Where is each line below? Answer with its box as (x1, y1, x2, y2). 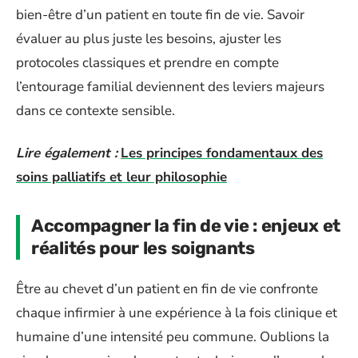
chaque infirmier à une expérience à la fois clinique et (16, 304, 337, 322)
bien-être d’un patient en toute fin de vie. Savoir (16, 6, 304, 24)
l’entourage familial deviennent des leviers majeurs (16, 78, 324, 96)
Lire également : (16, 143, 117, 162)
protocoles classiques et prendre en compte (16, 54, 279, 72)
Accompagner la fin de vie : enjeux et (31, 214, 340, 237)
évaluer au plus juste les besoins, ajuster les (16, 30, 281, 48)
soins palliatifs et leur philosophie (16, 167, 227, 186)
